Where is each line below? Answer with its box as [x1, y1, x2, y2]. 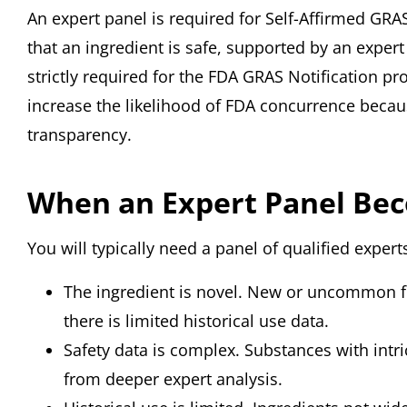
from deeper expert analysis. [64, 368, 283, 391]
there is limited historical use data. [64, 310, 329, 333]
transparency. [27, 124, 132, 146]
